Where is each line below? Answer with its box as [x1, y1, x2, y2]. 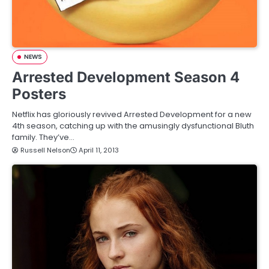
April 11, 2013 [79, 145, 119, 156]
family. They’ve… [12, 131, 74, 144]
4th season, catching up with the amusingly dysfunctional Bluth [12, 120, 254, 132]
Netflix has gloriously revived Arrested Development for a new [12, 109, 252, 121]
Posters [12, 85, 66, 103]
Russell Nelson [20, 145, 70, 156]
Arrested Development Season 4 [12, 68, 240, 86]
